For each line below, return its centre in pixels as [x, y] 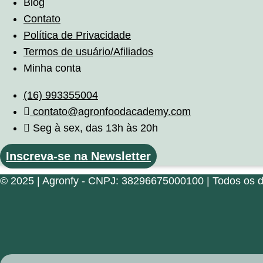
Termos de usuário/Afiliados [88, 52]
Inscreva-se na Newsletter [78, 156]
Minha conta [52, 68]
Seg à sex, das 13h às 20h [95, 128]
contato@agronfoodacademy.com [112, 112]
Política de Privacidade [77, 36]
